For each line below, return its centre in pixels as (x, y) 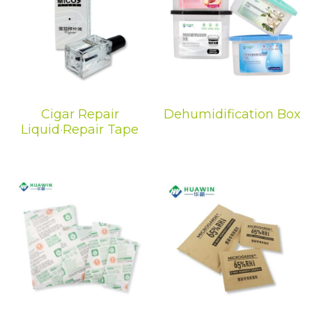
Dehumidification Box (232, 114)
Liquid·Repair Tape (80, 129)
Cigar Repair (80, 114)
